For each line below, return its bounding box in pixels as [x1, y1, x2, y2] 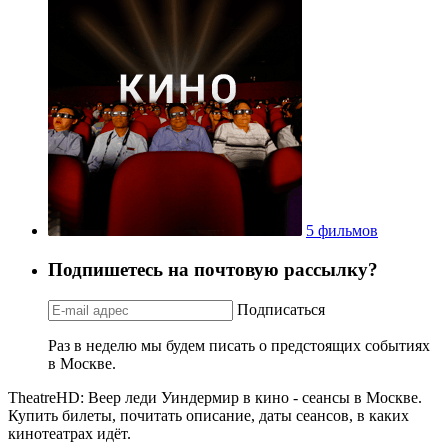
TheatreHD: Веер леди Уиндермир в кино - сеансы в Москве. [8, 388, 422, 406]
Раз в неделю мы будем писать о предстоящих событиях [48, 336, 430, 354]
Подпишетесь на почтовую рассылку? [48, 258, 378, 280]
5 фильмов [306, 222, 378, 240]
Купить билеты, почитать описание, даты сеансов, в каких [8, 406, 409, 424]
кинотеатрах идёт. [8, 424, 131, 442]
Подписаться [237, 300, 325, 318]
